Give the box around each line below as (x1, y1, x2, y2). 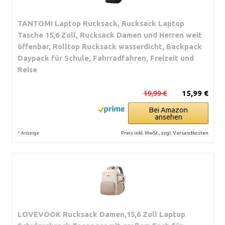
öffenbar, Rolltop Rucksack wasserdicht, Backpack (18, 42, 202, 51)
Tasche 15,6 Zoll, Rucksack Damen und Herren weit (18, 30, 202, 39)
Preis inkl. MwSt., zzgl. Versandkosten (121, 130, 208, 136)
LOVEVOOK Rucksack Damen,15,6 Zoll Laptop (18, 209, 185, 218)
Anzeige (21, 130, 39, 136)
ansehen (154, 112, 182, 121)
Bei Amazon (149, 105, 188, 114)
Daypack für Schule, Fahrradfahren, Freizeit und (18, 53, 194, 62)
